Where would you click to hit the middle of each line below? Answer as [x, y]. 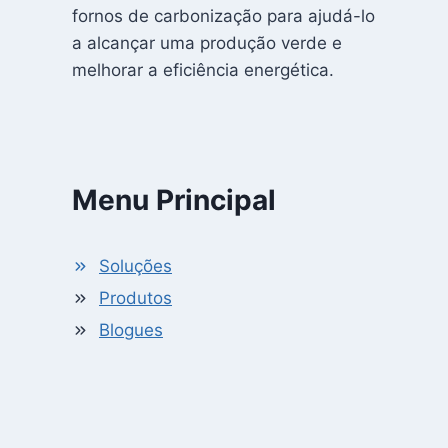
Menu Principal [174, 200]
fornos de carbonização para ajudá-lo [223, 16]
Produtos [135, 298]
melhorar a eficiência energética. [203, 70]
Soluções [135, 266]
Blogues [131, 330]
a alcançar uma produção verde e [207, 43]
